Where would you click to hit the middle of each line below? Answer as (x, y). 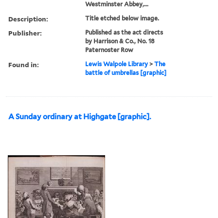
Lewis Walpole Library (117, 64)
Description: (28, 18)
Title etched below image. (122, 18)
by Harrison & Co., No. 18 (120, 41)
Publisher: (25, 33)
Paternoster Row (109, 50)
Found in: (24, 64)
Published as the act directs (124, 32)
